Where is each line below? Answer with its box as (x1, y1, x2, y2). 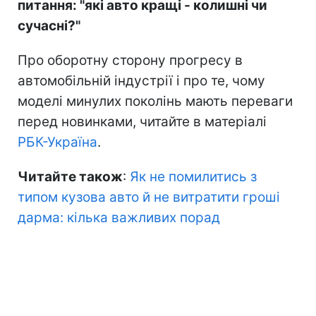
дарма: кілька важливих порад (18, 209, 220, 226)
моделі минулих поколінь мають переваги (18, 92, 293, 109)
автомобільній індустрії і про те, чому (18, 72, 265, 89)
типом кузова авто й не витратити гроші (18, 188, 280, 205)
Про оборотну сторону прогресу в (18, 51, 243, 68)
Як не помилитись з (130, 168, 257, 185)
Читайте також (18, 168, 123, 185)
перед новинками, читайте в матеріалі (18, 113, 267, 130)
